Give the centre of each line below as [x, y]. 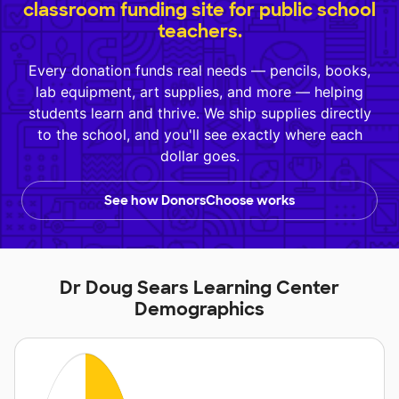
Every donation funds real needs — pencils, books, [199, 71]
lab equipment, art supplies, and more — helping [199, 92]
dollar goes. [199, 156]
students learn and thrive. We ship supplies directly [199, 114]
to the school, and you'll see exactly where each [199, 135]
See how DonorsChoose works [199, 201]
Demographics [199, 309]
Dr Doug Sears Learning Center [199, 288]
